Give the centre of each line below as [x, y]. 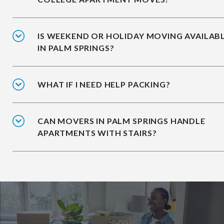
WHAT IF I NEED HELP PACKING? [104, 84]
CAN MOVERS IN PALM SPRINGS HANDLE [121, 121]
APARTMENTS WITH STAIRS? [97, 133]
